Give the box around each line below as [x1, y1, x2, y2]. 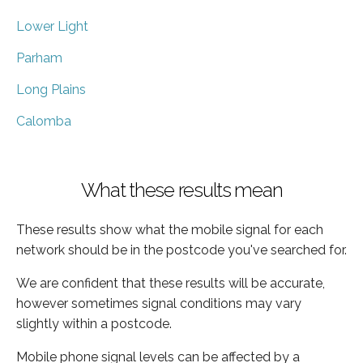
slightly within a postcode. [16, 315, 172, 331]
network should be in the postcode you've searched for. [16, 241, 347, 258]
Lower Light [16, 18, 88, 34]
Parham [16, 49, 62, 66]
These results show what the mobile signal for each [16, 221, 323, 237]
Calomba [16, 113, 71, 129]
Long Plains [16, 81, 86, 97]
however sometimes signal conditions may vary [16, 295, 301, 311]
